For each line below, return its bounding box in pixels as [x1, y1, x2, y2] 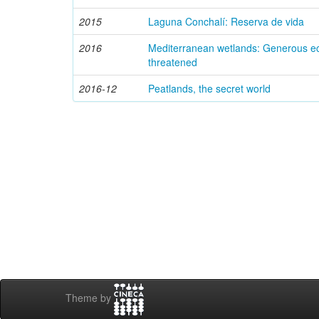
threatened [148, 55, 197, 69]
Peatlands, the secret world [148, 81, 271, 95]
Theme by [66, 291, 114, 305]
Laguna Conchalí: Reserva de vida [148, 14, 304, 28]
